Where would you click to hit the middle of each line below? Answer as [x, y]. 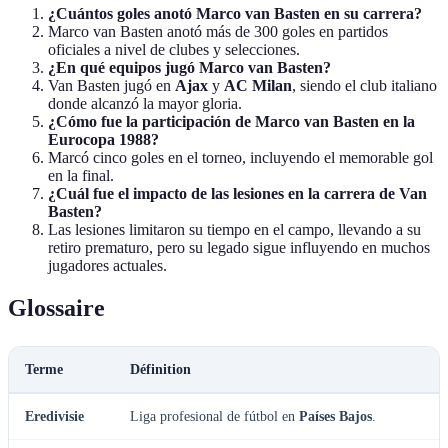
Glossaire [56, 307]
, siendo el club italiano [364, 86]
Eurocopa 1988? [103, 140]
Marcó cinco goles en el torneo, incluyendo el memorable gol [240, 158]
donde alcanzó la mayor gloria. [145, 104]
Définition [160, 369]
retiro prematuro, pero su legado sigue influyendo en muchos [239, 248]
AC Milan [258, 86]
